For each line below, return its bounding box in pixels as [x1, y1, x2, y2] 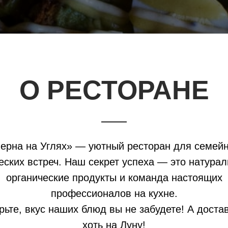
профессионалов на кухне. [50, 188, 178, 199]
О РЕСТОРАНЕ [19, 75, 209, 105]
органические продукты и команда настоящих [6, 172, 222, 183]
